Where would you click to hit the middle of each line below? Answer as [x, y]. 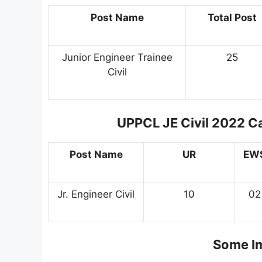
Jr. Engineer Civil [96, 194]
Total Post [232, 18]
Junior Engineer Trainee [117, 58]
